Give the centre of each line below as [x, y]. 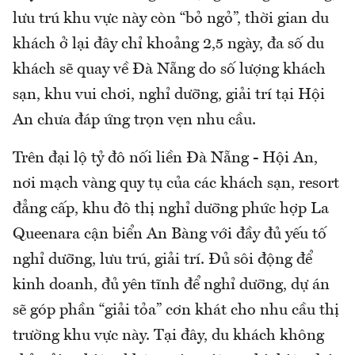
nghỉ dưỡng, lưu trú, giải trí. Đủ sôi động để [162, 260]
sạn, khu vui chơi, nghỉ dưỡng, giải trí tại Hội [169, 95]
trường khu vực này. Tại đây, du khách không [168, 336]
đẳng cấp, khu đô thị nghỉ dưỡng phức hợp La [171, 210]
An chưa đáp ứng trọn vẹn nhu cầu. [134, 121]
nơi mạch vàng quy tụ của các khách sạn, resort [176, 184]
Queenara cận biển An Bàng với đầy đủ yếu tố [170, 235]
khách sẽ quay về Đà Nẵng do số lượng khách [169, 70]
